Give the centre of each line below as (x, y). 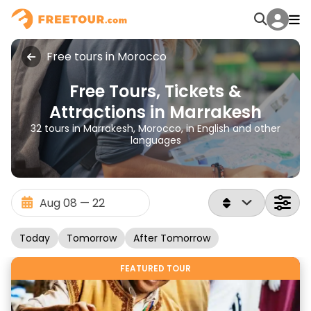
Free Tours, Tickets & (155, 91)
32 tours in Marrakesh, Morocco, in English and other (155, 128)
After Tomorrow (172, 238)
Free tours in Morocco (107, 57)
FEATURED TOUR (155, 268)
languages (155, 140)
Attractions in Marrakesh (155, 112)
